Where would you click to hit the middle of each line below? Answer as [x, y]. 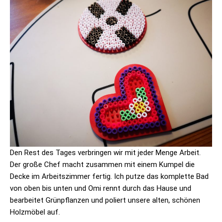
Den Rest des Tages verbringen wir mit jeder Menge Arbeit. [105, 152]
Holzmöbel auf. [35, 212]
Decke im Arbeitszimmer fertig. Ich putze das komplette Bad [109, 176]
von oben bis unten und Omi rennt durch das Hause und [101, 188]
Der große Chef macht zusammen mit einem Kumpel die [102, 164]
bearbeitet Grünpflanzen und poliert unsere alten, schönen [105, 200]
